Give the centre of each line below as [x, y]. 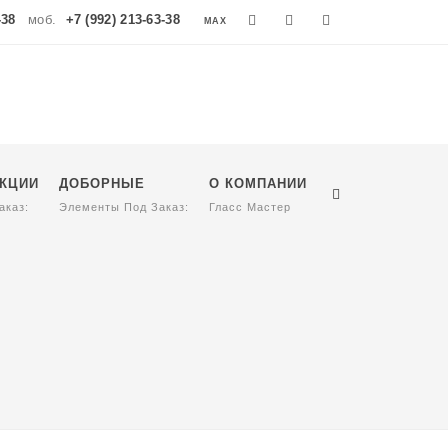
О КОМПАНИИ [258, 183]
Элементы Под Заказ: [124, 207]
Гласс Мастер [250, 207]
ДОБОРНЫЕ [102, 183]
